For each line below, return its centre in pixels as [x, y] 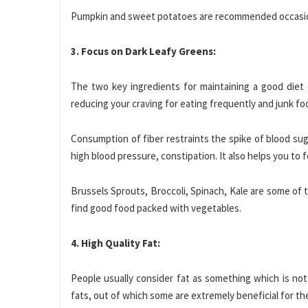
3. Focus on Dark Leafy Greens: [143, 52]
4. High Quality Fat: [115, 243]
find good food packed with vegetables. [156, 208]
